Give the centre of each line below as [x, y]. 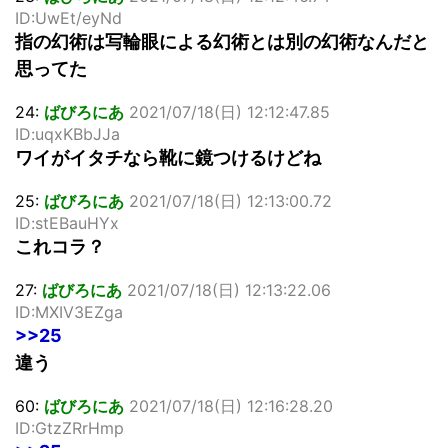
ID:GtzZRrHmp [69, 428]
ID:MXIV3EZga [69, 312]
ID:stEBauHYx [67, 223]
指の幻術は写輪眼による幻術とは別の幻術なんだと [222, 42]
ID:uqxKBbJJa [67, 134]
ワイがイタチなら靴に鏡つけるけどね [168, 158]
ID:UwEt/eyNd [68, 18]
